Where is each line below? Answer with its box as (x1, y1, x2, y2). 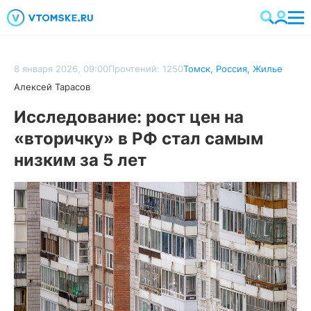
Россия (216, 63, 247, 74)
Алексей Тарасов (14, 81, 90, 92)
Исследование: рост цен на (14, 107, 244, 127)
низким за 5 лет (14, 150, 146, 170)
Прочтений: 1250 (108, 63, 183, 74)
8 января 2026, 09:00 (14, 63, 108, 74)
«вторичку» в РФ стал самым (14, 128, 263, 149)
